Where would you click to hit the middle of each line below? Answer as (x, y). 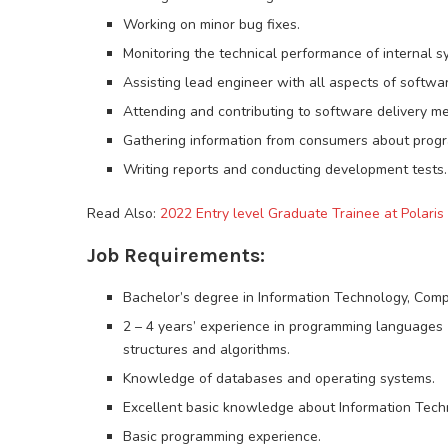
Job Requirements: (176, 256)
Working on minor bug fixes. (211, 25)
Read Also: (123, 214)
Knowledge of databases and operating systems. (279, 379)
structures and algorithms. (206, 350)
